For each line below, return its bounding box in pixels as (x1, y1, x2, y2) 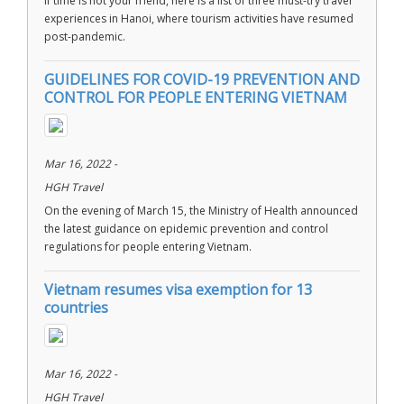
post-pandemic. (44, 29, 125, 44)
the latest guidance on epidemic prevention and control (44, 221, 328, 236)
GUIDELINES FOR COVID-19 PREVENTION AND (44, 69, 360, 89)
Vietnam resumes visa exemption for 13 (44, 280, 312, 299)
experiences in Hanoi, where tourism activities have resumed (44, 11, 353, 26)
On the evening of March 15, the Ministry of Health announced (44, 203, 358, 218)
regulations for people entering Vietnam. (44, 239, 252, 254)
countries (44, 298, 108, 317)
